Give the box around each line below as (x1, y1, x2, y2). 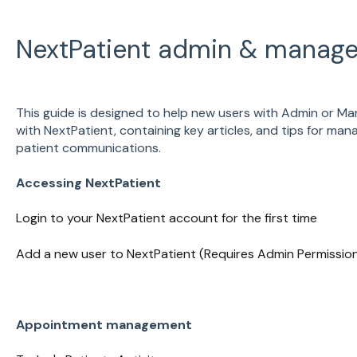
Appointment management (15, 316, 192, 333)
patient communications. (15, 139, 161, 156)
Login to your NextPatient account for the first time (15, 210, 317, 227)
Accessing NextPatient (15, 175, 161, 192)
